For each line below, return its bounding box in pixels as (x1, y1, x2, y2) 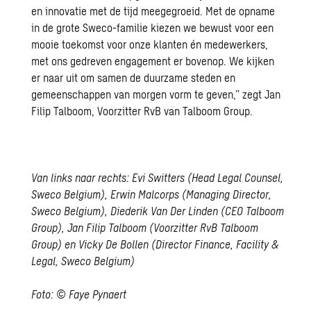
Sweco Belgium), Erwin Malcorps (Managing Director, (31, 187, 272, 201)
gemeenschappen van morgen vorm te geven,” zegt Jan (31, 87, 281, 101)
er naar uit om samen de (31, 71, 144, 85)
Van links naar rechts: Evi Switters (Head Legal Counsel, (31, 171, 284, 185)
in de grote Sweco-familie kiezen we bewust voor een (31, 21, 274, 35)
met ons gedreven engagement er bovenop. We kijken (31, 54, 275, 68)
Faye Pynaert (69, 287, 127, 301)
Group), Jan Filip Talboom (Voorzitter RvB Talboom (31, 221, 259, 235)
